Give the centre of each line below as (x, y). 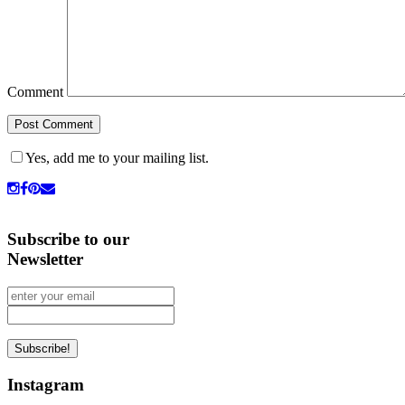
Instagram (46, 384)
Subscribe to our (68, 240)
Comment (35, 91)
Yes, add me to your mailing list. (117, 157)
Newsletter (45, 259)
